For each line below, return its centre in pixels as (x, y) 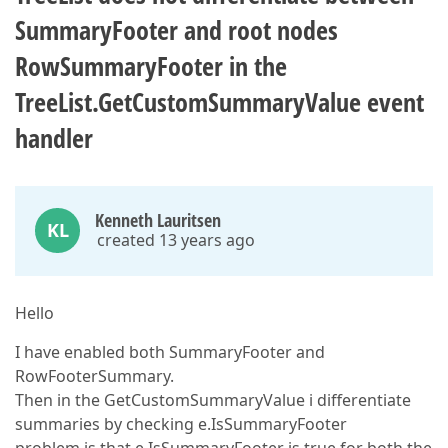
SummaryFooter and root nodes (176, 30)
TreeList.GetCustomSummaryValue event (219, 102)
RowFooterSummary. (94, 376)
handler (54, 138)
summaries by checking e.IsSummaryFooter (181, 424)
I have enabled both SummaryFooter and (170, 352)
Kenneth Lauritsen (158, 220)
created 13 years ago (176, 240)
